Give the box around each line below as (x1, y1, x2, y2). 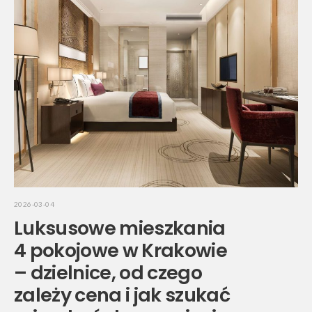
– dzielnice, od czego (14, 260, 202, 286)
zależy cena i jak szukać (14, 282, 230, 309)
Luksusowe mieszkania (14, 215, 226, 242)
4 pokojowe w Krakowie (14, 237, 227, 264)
